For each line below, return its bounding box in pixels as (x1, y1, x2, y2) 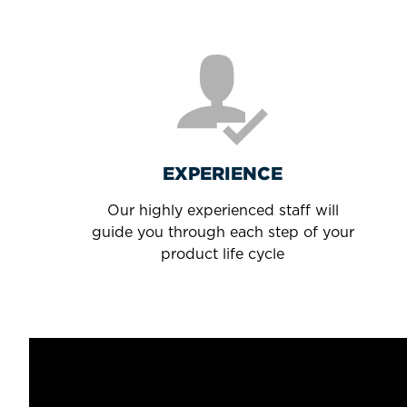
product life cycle (161, 245, 285, 263)
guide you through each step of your (91, 223, 354, 241)
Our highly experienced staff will (106, 202, 339, 219)
